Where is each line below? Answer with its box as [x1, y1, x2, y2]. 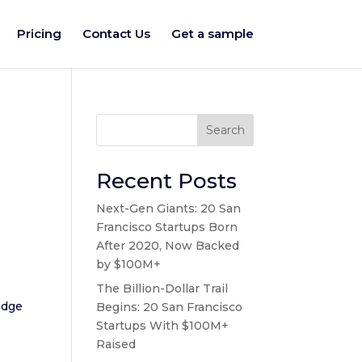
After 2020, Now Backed [96, 238, 240, 253]
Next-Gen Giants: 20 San [96, 201, 242, 216]
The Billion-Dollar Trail [96, 281, 229, 296]
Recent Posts [96, 168, 238, 194]
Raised [96, 337, 137, 351]
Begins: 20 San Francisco [96, 300, 243, 314]
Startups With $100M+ [96, 318, 229, 333]
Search [205, 123, 245, 137]
